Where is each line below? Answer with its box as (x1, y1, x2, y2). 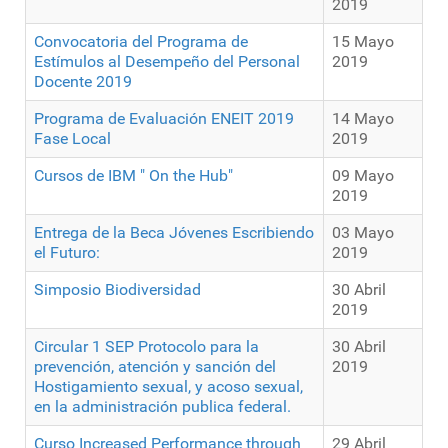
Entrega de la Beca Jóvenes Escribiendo (34, 223, 314, 243)
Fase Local (34, 129, 111, 149)
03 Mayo (332, 223, 394, 243)
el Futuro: (34, 243, 100, 263)
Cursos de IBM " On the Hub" (34, 166, 233, 186)
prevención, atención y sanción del (34, 357, 276, 377)
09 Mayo (332, 166, 394, 186)
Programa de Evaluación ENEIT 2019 (34, 109, 294, 129)
